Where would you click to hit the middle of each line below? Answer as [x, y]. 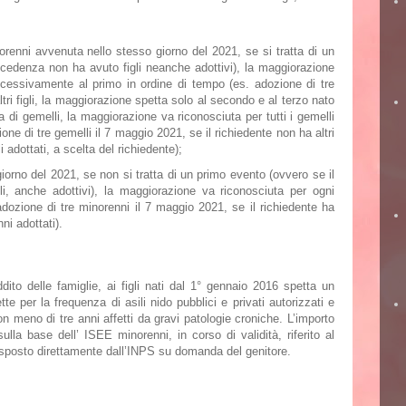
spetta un [306, 286]
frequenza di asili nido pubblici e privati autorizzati [189, 302]
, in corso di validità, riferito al [252, 335]
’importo [314, 319]
